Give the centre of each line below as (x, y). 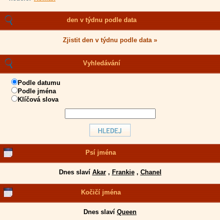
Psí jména (101, 152)
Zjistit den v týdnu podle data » (110, 40)
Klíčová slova (38, 99)
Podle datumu (39, 83)
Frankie (123, 172)
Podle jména (37, 91)
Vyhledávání (102, 63)
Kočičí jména (101, 192)
